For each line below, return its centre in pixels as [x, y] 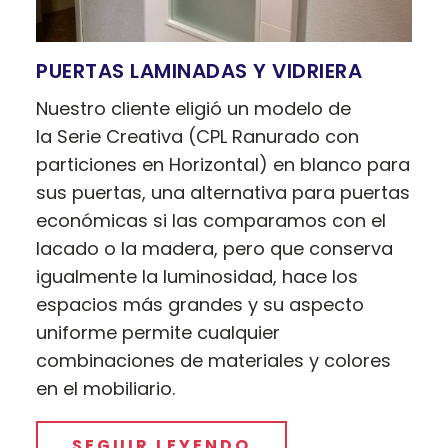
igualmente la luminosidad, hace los [197, 277]
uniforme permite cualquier [158, 333]
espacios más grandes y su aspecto [200, 305]
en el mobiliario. [106, 389]
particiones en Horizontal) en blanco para [223, 165]
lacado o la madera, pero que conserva [215, 249]
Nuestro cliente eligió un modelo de [194, 109]
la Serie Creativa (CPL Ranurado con [198, 137]
